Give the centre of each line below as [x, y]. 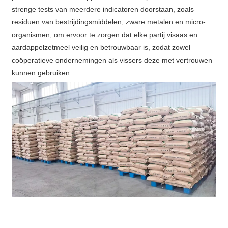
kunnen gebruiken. [42, 73]
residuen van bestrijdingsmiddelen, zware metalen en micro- [109, 22]
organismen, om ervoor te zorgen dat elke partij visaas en [105, 35]
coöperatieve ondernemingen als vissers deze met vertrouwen [112, 60]
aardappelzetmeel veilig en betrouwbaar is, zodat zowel [101, 48]
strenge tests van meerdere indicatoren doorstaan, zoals [103, 9]
